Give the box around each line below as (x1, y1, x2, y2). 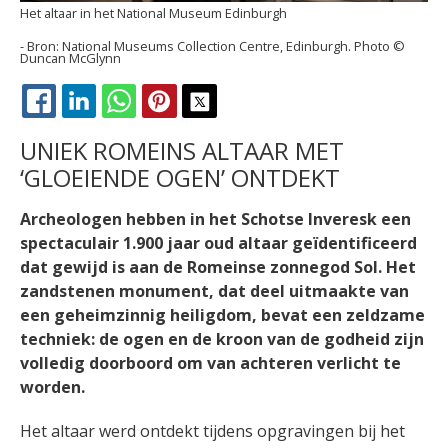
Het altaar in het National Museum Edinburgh (20, 3, 287, 22)
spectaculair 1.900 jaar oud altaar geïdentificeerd (20, 232, 417, 255)
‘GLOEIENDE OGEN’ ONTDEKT (20, 161, 340, 195)
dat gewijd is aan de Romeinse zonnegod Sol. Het (20, 256, 416, 279)
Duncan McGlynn (20, 48, 121, 67)
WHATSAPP (157, 114, 235, 134)
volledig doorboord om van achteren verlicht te (20, 352, 401, 375)
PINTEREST (197, 114, 274, 134)
